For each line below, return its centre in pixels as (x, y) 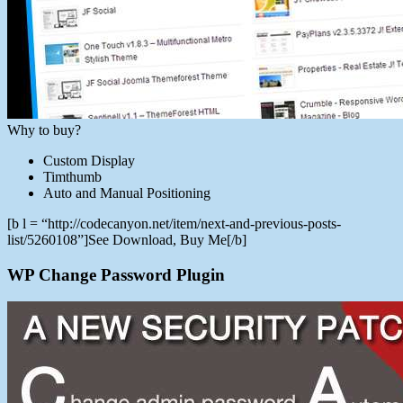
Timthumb (72, 176)
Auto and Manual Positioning (127, 193)
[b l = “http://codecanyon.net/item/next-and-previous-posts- (174, 223)
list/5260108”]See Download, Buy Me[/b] (127, 239)
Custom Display (89, 160)
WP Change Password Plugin (116, 274)
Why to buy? (44, 130)
